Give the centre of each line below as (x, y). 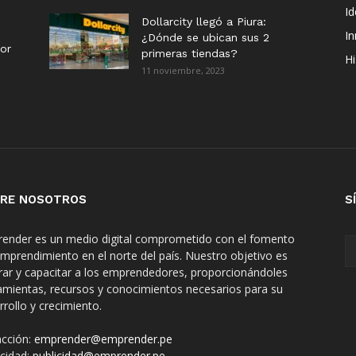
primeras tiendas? (190, 53)
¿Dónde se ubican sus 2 (205, 37)
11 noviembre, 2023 (183, 70)
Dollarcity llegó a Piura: (204, 21)
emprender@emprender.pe (103, 339)
